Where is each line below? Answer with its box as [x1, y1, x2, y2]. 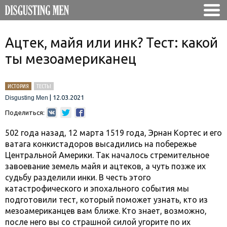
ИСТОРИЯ [8, 83, 29, 90]
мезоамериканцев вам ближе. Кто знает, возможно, [5, 206, 207, 215]
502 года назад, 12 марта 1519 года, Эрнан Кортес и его [5, 128, 222, 137]
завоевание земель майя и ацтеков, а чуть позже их [5, 162, 206, 171]
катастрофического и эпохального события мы [5, 184, 189, 193]
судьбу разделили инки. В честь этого [5, 173, 151, 182]
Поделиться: [5, 109, 45, 116]
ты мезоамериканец [5, 51, 136, 66]
